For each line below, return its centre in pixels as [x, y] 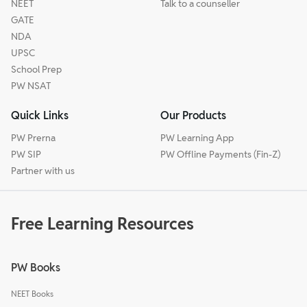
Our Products [193, 115]
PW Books [36, 267]
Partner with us [43, 170]
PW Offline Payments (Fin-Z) [220, 154]
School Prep [36, 69]
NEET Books [32, 293]
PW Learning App [197, 137]
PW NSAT [31, 85]
